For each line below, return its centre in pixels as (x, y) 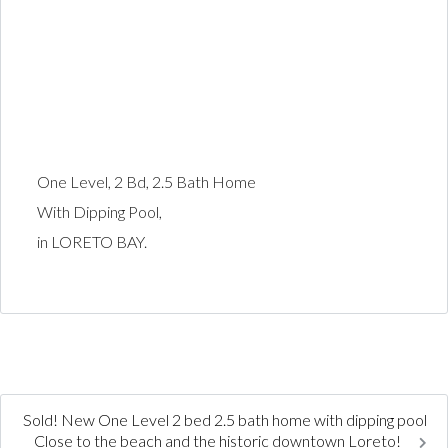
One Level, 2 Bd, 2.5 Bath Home (146, 182)
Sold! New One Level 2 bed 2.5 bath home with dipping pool (225, 419)
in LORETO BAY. (91, 242)
